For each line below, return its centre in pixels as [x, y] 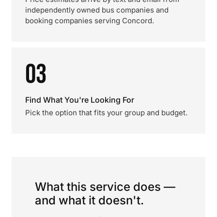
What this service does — [105, 187]
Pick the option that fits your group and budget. [106, 113]
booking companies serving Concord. [90, 21]
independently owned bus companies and [97, 10]
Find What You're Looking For [80, 100]
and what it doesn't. [89, 200]
